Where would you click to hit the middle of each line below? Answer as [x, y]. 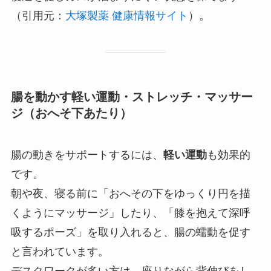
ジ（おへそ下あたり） [71, 113]
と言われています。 [60, 252]
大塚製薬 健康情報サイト [126, 15]
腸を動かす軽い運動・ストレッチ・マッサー [132, 96]
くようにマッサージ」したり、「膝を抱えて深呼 [130, 213]
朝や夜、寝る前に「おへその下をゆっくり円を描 [130, 194]
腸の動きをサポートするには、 [87, 155]
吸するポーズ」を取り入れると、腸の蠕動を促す [130, 233]
